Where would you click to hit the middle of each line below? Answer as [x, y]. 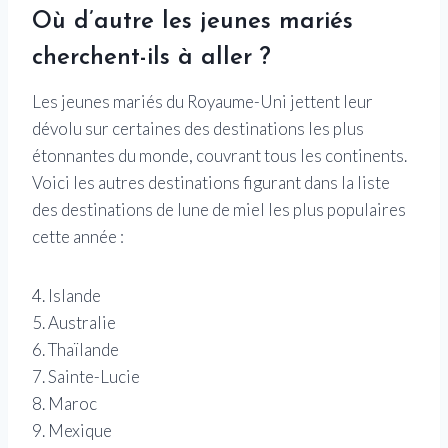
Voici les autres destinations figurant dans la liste [211, 183]
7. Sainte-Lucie [86, 377]
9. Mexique [72, 431]
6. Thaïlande [75, 350]
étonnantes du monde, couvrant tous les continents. [219, 156]
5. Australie [74, 323]
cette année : [78, 237]
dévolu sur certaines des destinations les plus [198, 129]
